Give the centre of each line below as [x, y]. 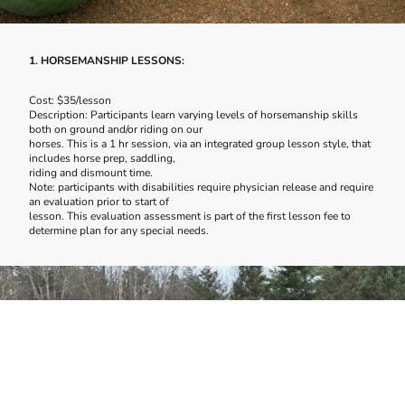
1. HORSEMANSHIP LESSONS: [107, 60]
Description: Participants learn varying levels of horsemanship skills [193, 114]
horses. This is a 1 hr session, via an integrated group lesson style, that [200, 143]
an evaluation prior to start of [99, 201]
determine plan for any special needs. [119, 230]
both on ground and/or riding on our [116, 129]
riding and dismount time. [91, 172]
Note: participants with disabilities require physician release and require [201, 187]
